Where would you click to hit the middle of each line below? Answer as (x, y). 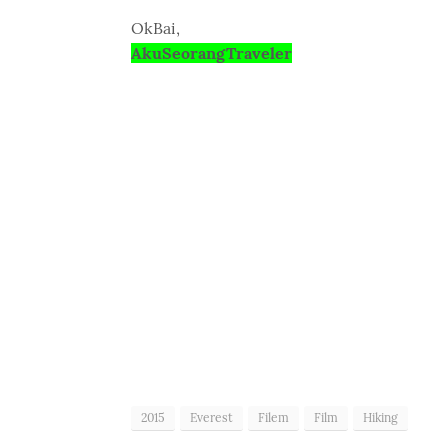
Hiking (380, 417)
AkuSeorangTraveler (211, 53)
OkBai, (155, 28)
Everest (211, 417)
